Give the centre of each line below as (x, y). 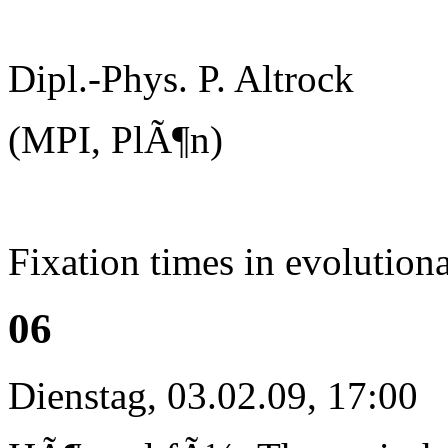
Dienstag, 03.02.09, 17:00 (213, 395)
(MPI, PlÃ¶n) (120, 139)
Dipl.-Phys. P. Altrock (181, 78)
